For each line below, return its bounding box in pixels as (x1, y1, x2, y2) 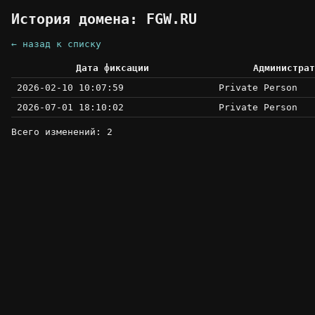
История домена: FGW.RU (11, 11, 197, 28)
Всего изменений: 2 (11, 127, 112, 138)
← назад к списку (11, 39, 101, 50)
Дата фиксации (75, 63, 149, 74)
